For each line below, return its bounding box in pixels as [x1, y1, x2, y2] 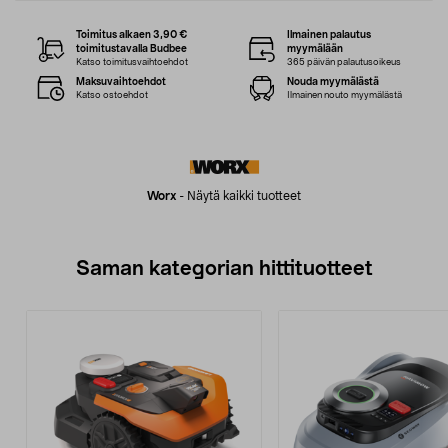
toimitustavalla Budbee [76, 44, 188, 54]
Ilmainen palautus [286, 30, 371, 40]
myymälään [286, 44, 343, 54]
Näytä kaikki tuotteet [187, 190, 301, 202]
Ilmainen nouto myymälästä [286, 90, 402, 100]
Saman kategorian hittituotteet [75, 259, 373, 279]
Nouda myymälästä [286, 76, 379, 87]
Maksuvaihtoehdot [76, 76, 167, 87]
